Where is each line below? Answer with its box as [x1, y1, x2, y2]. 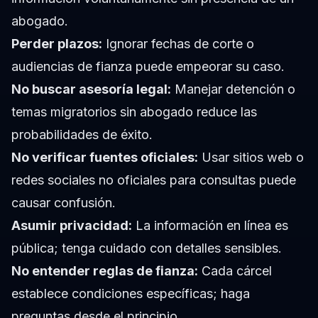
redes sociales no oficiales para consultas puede [11, 172, 296, 188]
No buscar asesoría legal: [11, 82, 171, 97]
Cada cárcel [198, 263, 272, 279]
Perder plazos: [11, 36, 102, 52]
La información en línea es [132, 218, 288, 234]
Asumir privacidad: [11, 218, 132, 234]
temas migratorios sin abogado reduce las [11, 104, 257, 120]
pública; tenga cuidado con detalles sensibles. [11, 241, 282, 256]
